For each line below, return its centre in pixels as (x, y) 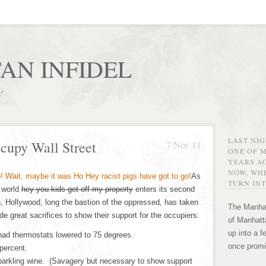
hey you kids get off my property (77, 189)
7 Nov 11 (184, 145)
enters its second (164, 189)
